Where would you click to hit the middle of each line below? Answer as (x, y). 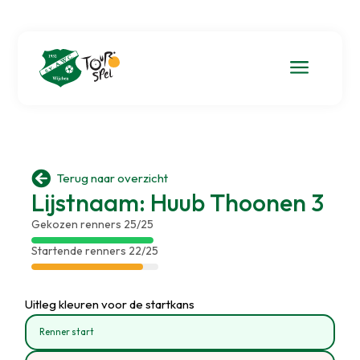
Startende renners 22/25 (94, 250)
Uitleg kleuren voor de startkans (110, 304)
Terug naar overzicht (112, 178)
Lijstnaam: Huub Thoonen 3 (177, 202)
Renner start (67, 331)
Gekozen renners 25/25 (92, 224)
